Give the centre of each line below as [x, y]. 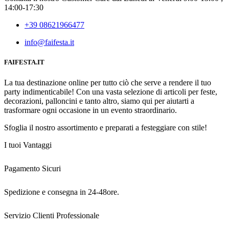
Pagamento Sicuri [32, 168]
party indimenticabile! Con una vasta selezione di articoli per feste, [111, 91]
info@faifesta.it [49, 42]
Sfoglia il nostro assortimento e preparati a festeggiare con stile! [106, 127]
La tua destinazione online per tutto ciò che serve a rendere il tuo [108, 82]
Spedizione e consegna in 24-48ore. [62, 192]
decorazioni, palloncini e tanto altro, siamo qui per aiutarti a [99, 101]
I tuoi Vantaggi [28, 145]
